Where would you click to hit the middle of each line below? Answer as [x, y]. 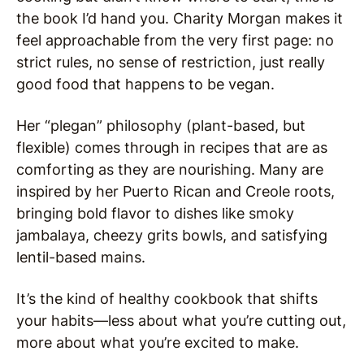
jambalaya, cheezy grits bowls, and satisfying [172, 236]
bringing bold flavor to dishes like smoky [155, 214]
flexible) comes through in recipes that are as [172, 148]
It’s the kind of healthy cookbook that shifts [167, 299]
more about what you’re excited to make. [158, 343]
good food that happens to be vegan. [145, 84]
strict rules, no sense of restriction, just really [171, 63]
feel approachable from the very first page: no [175, 41]
